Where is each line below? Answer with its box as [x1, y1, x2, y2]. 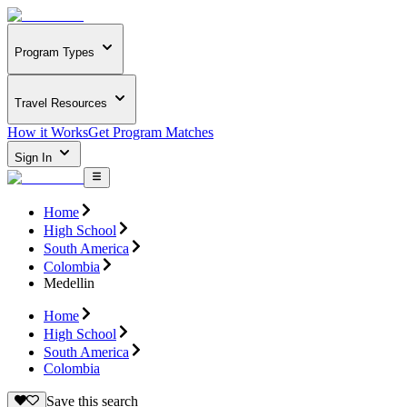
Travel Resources [15, 95, 107, 110]
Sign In [15, 151, 55, 165]
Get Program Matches [88, 124, 213, 141]
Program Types [15, 45, 94, 60]
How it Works [7, 124, 88, 141]
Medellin [44, 274, 94, 291]
